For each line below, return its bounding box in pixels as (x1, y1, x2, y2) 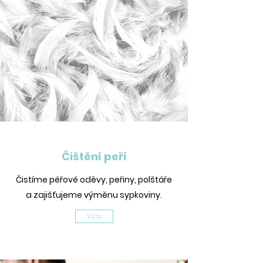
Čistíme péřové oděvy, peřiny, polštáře (16, 174, 172, 186)
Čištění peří (61, 149, 127, 164)
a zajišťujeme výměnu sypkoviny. (26, 189, 162, 201)
